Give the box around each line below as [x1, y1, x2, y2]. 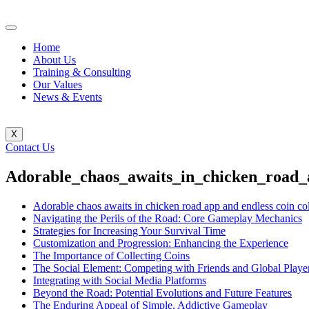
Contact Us [6, 141, 54, 153]
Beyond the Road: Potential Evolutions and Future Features [33, 286, 292, 299]
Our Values [33, 79, 82, 90]
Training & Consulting [33, 66, 131, 78]
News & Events [33, 91, 102, 103]
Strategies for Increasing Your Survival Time [33, 224, 226, 237]
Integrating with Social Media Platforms [33, 274, 206, 286]
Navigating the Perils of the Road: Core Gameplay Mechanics [33, 212, 302, 224]
